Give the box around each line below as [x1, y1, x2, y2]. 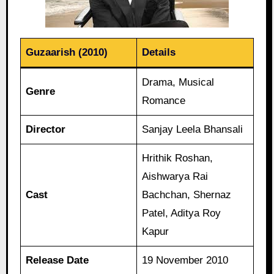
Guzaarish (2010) [26, 46, 108, 58]
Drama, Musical [142, 76, 215, 88]
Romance [142, 94, 186, 106]
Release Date [26, 254, 89, 266]
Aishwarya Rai [142, 170, 209, 182]
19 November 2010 [142, 254, 229, 266]
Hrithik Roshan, [142, 152, 213, 164]
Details [142, 46, 176, 58]
